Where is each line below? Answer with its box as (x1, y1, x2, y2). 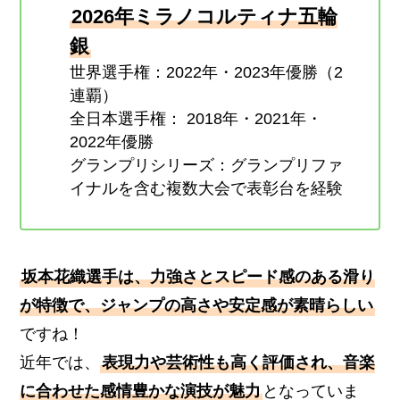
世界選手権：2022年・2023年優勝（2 (70, 63, 344, 82)
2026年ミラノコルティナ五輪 (71, 5, 338, 29)
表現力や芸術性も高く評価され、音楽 (102, 353, 376, 371)
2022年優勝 (70, 133, 154, 152)
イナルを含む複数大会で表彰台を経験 (70, 179, 344, 198)
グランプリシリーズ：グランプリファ (70, 156, 344, 175)
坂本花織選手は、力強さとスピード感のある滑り (21, 267, 376, 286)
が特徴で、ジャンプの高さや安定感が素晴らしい (20, 296, 374, 314)
